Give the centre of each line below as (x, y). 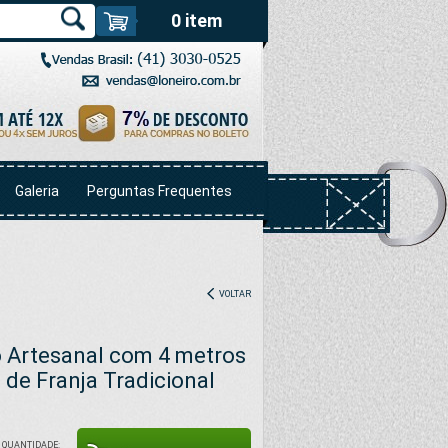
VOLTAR (234, 294)
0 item (196, 20)
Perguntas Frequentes (159, 191)
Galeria (37, 191)
